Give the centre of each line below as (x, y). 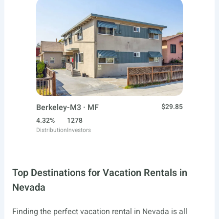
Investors (79, 130)
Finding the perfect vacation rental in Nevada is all (99, 212)
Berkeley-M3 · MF (67, 108)
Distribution (52, 130)
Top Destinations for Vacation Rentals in (99, 173)
